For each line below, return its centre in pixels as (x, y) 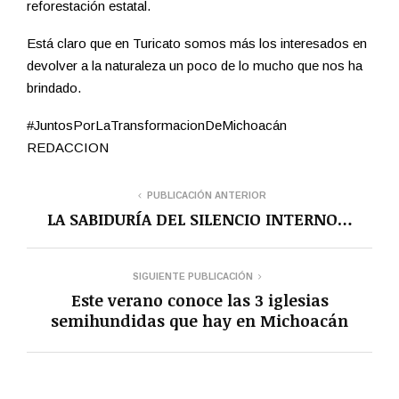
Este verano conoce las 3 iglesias (199, 301)
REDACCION (68, 148)
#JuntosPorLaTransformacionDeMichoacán (164, 126)
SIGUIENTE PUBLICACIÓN (192, 277)
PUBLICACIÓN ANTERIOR (207, 196)
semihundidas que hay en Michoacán (199, 321)
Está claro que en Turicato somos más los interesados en (197, 44)
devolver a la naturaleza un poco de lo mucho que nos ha (195, 66)
